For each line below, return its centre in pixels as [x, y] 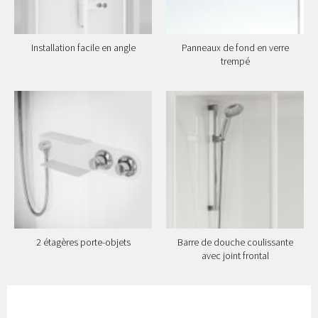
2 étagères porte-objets [83, 242]
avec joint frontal [235, 256]
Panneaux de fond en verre [235, 48]
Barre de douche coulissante [235, 242]
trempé [235, 61]
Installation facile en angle [83, 48]
